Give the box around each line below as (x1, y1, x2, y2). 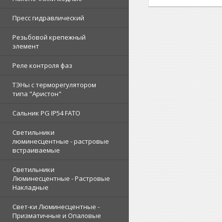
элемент (12, 42, 39, 51)
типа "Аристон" (12, 89, 61, 98)
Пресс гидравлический (12, 13, 84, 22)
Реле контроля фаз (12, 61, 72, 70)
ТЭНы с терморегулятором (12, 80, 96, 89)
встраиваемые (12, 146, 60, 155)
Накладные (12, 183, 49, 192)
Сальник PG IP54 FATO (12, 109, 80, 117)
